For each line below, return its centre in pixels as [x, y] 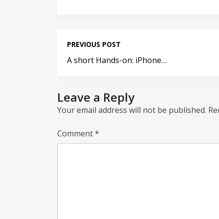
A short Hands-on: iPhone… [117, 60]
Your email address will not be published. [132, 110]
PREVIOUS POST [94, 44]
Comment [76, 133]
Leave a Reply [96, 97]
